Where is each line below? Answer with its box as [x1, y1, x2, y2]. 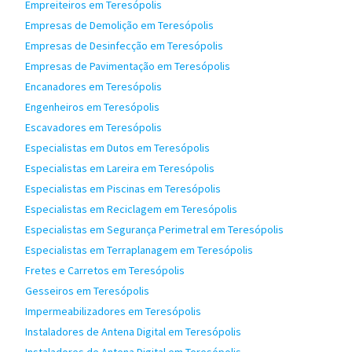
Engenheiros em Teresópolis [25, 100, 159, 114]
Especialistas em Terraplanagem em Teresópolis [25, 243, 253, 257]
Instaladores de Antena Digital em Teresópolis [25, 324, 241, 339]
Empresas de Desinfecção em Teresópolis [25, 38, 223, 53]
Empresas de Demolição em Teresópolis [25, 18, 214, 32]
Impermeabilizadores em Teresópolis [25, 304, 201, 318]
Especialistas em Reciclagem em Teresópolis [25, 202, 237, 216]
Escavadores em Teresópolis [25, 120, 162, 134]
